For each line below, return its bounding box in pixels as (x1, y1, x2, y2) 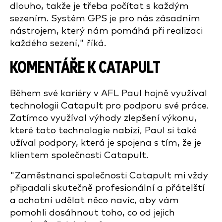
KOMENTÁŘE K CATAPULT (10, 60, 161, 76)
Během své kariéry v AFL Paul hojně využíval (10, 89, 207, 98)
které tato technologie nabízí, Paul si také (10, 126, 197, 135)
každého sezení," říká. (10, 39, 106, 48)
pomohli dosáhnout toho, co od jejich (10, 208, 175, 218)
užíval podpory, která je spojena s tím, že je (10, 138, 201, 148)
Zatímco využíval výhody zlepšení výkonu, (10, 113, 197, 123)
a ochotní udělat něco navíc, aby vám (10, 196, 179, 205)
